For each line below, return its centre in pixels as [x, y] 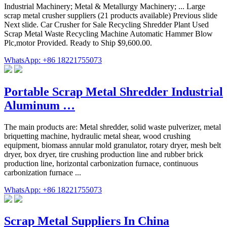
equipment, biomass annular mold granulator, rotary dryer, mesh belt [112, 145]
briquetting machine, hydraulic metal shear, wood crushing [97, 136]
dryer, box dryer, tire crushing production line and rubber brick [104, 154]
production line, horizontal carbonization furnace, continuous [101, 163]
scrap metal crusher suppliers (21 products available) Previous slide [111, 15]
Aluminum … [40, 105]
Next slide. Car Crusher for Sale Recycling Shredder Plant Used [106, 24]
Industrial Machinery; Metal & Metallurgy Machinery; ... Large [105, 6]
